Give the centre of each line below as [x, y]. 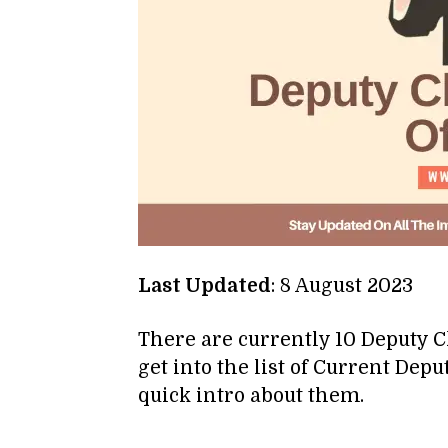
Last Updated [204, 286]
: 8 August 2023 [342, 286]
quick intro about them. [251, 396]
